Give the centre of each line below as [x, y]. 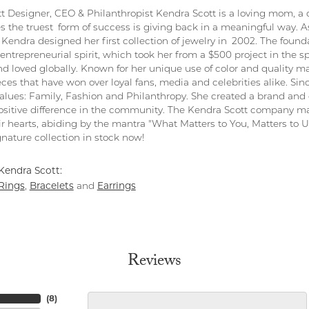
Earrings [116, 186]
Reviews [154, 263]
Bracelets [51, 186]
